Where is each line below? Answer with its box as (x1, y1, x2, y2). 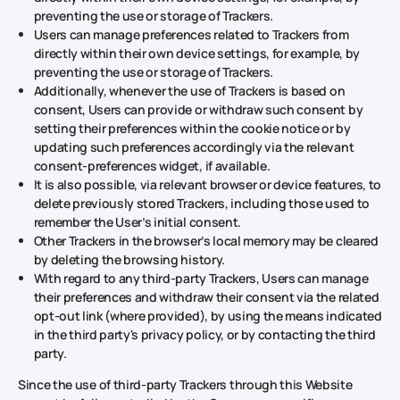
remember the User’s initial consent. (33, 212, 241, 230)
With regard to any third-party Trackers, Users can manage (33, 269, 369, 287)
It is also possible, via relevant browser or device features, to (33, 175, 382, 193)
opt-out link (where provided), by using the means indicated (33, 306, 382, 324)
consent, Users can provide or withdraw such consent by (33, 100, 363, 118)
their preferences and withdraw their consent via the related (33, 287, 379, 305)
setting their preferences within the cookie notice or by (33, 119, 351, 137)
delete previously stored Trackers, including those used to (33, 194, 370, 212)
